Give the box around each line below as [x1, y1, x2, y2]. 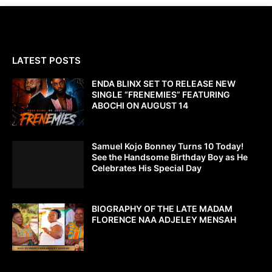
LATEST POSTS [12, 55, 81, 67]
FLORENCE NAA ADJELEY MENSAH [92, 214, 236, 225]
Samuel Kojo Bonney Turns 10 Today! [92, 141, 243, 152]
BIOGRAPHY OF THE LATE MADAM [92, 203, 233, 214]
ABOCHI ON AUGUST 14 [92, 100, 188, 111]
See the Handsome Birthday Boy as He [92, 152, 248, 163]
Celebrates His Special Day [92, 163, 202, 174]
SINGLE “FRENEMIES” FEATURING [92, 89, 230, 100]
